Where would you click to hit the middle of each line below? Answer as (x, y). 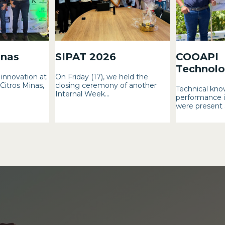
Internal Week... (83, 94)
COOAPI (197, 57)
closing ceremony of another (106, 86)
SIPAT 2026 (86, 57)
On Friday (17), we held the (102, 77)
